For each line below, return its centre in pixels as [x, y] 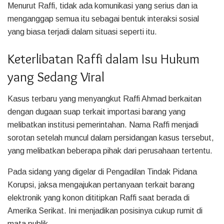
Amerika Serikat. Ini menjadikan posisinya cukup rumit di [105, 211]
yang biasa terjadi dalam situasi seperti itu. [82, 32]
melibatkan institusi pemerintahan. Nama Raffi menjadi [103, 125]
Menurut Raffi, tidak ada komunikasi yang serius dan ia [102, 6]
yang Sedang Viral [56, 76]
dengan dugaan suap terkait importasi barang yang [96, 112]
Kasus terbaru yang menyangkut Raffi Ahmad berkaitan [104, 99]
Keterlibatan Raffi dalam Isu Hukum [103, 58]
